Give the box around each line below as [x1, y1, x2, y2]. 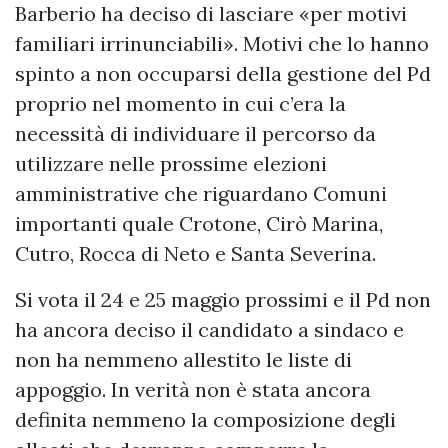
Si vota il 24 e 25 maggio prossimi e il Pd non [15, 287, 431, 313]
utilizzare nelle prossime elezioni [15, 151, 327, 177]
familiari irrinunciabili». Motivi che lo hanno [15, 31, 429, 57]
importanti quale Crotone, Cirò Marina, [15, 211, 383, 237]
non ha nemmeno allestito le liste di [15, 347, 352, 373]
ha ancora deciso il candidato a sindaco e [15, 317, 404, 343]
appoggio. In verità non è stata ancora [15, 377, 371, 403]
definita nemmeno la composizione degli [15, 407, 396, 433]
